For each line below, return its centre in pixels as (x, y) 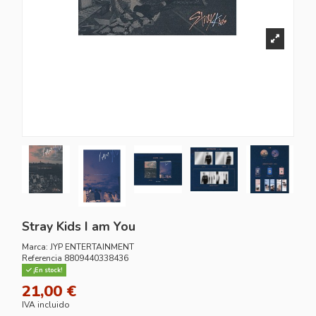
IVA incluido (46, 304)
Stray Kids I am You (79, 227)
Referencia (42, 258)
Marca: (35, 247)
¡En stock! (47, 271)
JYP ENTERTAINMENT (92, 247)
